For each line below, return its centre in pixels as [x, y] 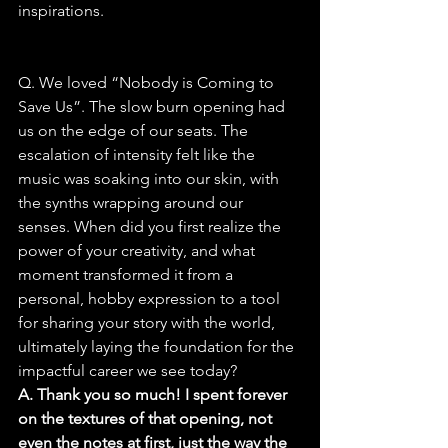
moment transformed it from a [127, 275]
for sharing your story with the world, [148, 323]
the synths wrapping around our [132, 203]
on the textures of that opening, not [147, 419]
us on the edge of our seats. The [135, 131]
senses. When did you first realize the [151, 227]
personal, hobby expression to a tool [151, 299]
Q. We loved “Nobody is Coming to [148, 83]
